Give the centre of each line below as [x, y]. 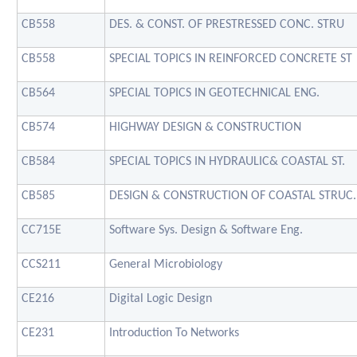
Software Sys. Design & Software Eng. [206, 230]
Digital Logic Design [161, 298]
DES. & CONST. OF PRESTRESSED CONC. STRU [227, 24]
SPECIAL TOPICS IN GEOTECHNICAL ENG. [214, 93]
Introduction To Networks [174, 333]
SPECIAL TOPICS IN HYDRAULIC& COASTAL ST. [227, 161]
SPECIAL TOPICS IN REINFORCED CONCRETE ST [231, 59]
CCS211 [41, 264]
